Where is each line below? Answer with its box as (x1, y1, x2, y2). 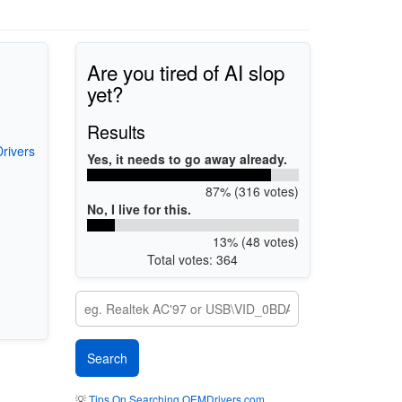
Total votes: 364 (147, 249, 239, 268)
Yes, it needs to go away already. (87, 149, 287, 168)
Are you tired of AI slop (87, 57, 284, 86)
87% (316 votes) (205, 181, 299, 200)
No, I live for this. (87, 199, 191, 218)
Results (87, 118, 145, 144)
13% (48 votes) (212, 232, 299, 250)
